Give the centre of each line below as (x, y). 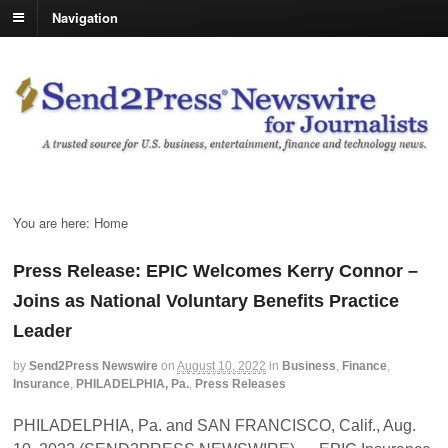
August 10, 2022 (221, 365)
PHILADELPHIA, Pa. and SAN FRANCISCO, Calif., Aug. (214, 426)
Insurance (41, 383)
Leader (42, 330)
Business (309, 365)
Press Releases (240, 383)
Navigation (85, 17)
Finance (364, 365)
